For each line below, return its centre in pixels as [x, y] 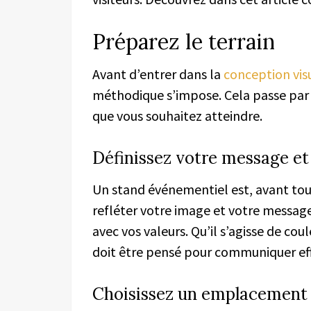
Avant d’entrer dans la [158, 74]
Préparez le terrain [184, 41]
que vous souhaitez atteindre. [177, 115]
